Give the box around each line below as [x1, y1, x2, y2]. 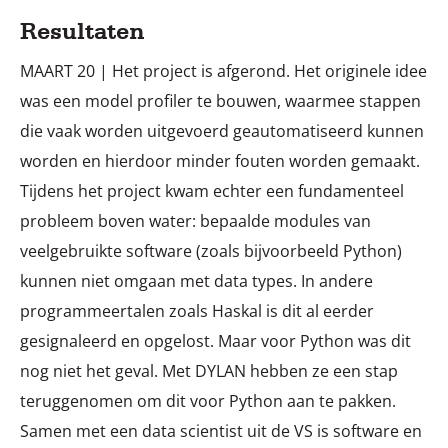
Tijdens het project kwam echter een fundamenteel [20, 180, 404, 202]
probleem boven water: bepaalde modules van [20, 210, 371, 232]
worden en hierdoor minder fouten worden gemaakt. [20, 150, 420, 172]
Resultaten [20, 17, 145, 45]
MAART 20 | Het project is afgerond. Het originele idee [20, 60, 427, 82]
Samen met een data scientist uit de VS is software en [20, 420, 422, 442]
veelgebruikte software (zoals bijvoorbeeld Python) [20, 240, 402, 262]
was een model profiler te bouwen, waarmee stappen [20, 90, 421, 112]
